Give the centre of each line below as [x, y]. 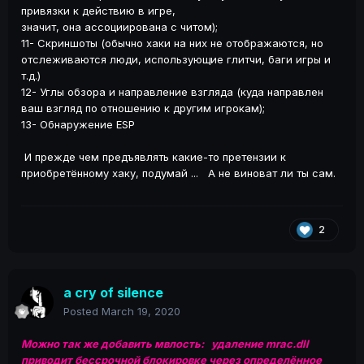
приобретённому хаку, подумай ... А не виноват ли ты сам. [178, 173]
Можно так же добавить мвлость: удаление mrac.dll [165, 344]
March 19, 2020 [141, 312]
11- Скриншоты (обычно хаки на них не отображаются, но [172, 43]
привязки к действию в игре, [98, 11]
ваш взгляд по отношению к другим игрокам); [143, 108]
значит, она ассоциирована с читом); [119, 27]
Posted [82, 312]
